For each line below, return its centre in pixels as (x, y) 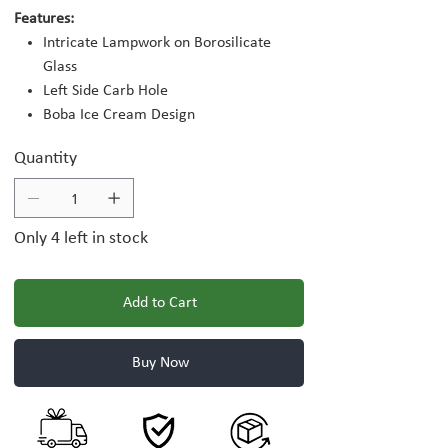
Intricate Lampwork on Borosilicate (156, 43)
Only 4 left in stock (81, 239)
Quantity (45, 159)
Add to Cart (160, 303)
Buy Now (160, 363)
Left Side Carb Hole (105, 91)
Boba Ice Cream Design (118, 115)
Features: (44, 19)
